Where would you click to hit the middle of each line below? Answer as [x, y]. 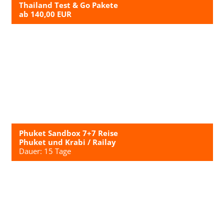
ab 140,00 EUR [45, 14]
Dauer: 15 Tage [45, 151]
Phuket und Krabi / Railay [67, 142]
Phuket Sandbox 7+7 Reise [68, 133]
